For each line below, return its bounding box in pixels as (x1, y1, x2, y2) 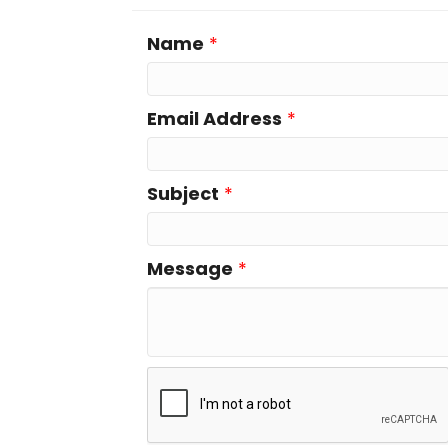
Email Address (147, 106, 282, 131)
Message (147, 256, 233, 281)
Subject (147, 181, 219, 206)
